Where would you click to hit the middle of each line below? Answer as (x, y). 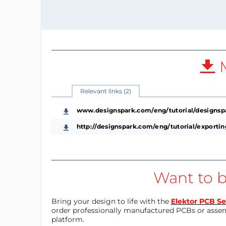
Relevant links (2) (105, 91)
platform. (68, 219)
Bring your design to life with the (111, 201)
